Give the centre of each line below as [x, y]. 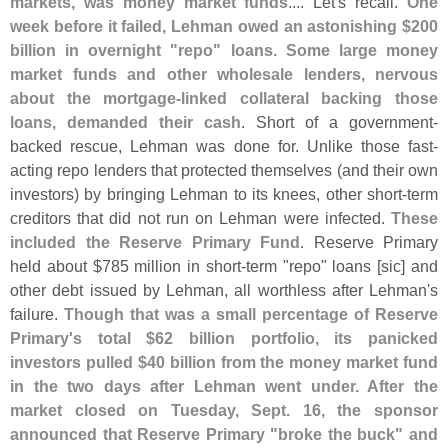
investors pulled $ [78, 361]
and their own [389, 169]
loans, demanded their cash [125, 121]
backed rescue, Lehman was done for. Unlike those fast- [224, 145]
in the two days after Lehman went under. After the [224, 385]
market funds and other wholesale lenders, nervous [224, 73]
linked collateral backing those [310, 97]
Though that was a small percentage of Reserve [251, 313]
